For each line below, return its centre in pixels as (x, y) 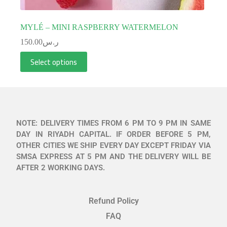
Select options (54, 62)
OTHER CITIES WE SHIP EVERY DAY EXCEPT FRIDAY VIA (113, 146)
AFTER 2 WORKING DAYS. (61, 168)
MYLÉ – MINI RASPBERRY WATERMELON (99, 27)
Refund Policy (113, 201)
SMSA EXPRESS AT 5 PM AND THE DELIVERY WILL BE (113, 157)
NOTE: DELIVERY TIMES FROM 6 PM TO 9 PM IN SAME (113, 123)
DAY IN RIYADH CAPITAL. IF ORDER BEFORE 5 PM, (113, 135)
